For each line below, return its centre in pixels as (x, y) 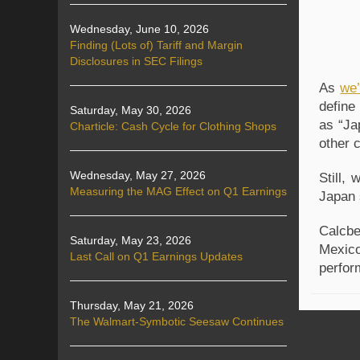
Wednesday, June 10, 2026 (139, 29)
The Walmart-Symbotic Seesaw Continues (177, 321)
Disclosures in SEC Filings (136, 61)
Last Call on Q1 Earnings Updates (156, 256)
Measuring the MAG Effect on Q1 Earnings (178, 191)
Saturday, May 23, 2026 (131, 240)
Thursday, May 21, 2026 (132, 305)
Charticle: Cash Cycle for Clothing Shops (173, 126)
